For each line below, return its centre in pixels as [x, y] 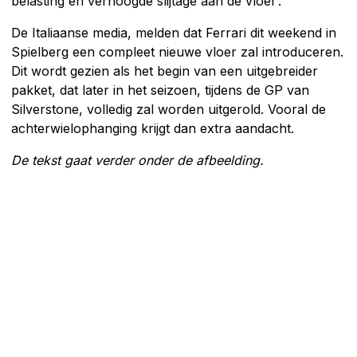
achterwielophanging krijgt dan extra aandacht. [153, 128]
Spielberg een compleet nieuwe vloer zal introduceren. [177, 51]
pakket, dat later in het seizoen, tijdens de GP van [160, 90]
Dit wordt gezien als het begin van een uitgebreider [165, 71]
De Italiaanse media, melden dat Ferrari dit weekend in [174, 32]
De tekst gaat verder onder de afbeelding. [137, 160]
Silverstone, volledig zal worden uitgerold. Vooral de [169, 109]
